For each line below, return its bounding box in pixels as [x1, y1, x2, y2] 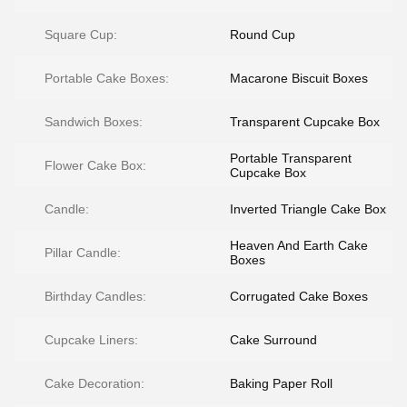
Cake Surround [230, 333, 317, 347]
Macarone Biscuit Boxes [230, 71, 368, 85]
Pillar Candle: [45, 245, 121, 260]
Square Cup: [45, 27, 117, 42]
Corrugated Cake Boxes [230, 289, 368, 303]
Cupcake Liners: [45, 333, 138, 347]
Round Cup [230, 27, 295, 42]
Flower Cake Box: [45, 158, 146, 173]
